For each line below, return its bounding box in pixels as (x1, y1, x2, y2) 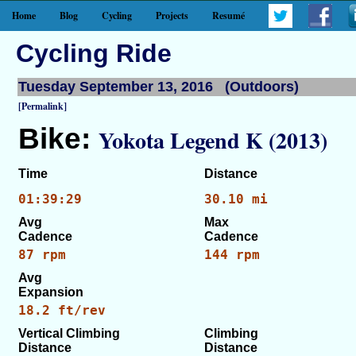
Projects (156, 9, 188, 22)
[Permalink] (18, 99, 67, 113)
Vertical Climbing (18, 327, 120, 340)
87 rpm (18, 247, 66, 262)
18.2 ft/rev (18, 303, 106, 318)
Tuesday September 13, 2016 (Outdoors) (18, 79, 299, 95)
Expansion (18, 285, 83, 299)
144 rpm (204, 247, 260, 262)
